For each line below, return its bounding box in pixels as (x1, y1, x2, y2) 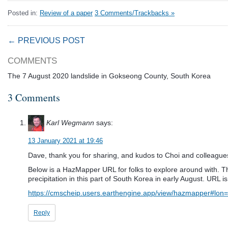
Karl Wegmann (46, 119, 94, 127)
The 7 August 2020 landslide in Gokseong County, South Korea (8, 72, 211, 80)
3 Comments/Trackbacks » (95, 9, 175, 17)
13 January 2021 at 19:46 (28, 137, 103, 145)
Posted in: (8, 9, 40, 17)
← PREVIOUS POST (8, 36, 85, 45)
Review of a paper (40, 9, 93, 17)
